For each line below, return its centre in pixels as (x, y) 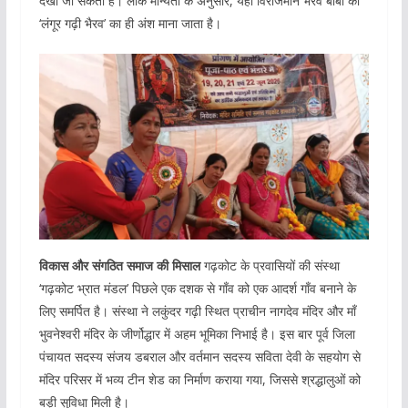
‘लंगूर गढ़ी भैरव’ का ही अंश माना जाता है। (130, 24)
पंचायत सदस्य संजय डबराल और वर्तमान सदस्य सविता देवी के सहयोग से (199, 357)
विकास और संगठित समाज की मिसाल (119, 266)
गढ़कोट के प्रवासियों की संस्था (270, 266)
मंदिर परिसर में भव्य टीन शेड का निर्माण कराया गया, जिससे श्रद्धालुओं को (199, 380)
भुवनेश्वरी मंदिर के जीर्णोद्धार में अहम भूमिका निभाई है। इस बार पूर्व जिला (197, 334)
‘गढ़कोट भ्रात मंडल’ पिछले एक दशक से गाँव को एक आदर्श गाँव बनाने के (197, 289)
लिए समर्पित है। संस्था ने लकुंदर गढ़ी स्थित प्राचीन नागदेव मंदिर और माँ (197, 311)
